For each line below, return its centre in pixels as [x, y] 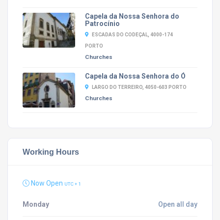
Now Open [47, 183]
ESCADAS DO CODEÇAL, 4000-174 [132, 34]
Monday [36, 204]
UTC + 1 [73, 184]
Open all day [178, 204]
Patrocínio [102, 23]
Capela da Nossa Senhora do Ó [135, 76]
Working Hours [51, 151]
